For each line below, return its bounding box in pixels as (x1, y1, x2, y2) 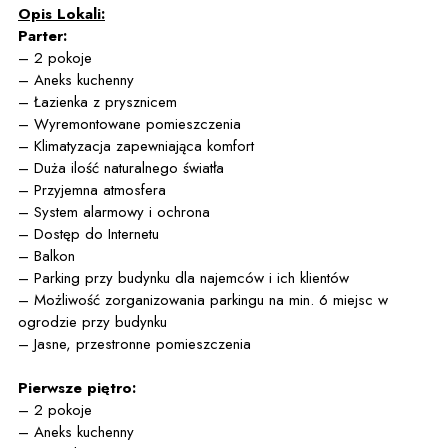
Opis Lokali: (18, 3, 105, 25)
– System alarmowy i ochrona (18, 201, 210, 223)
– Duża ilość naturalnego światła (18, 157, 224, 179)
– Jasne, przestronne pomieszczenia (18, 333, 251, 355)
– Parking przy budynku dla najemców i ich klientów (18, 267, 349, 289)
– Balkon (18, 245, 75, 267)
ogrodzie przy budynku (18, 311, 167, 333)
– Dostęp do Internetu (18, 223, 159, 245)
